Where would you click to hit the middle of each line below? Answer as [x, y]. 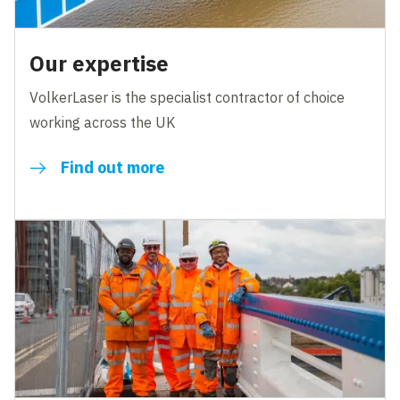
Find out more [113, 167]
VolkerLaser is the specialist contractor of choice [187, 97]
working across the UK [103, 122]
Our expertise [100, 63]
